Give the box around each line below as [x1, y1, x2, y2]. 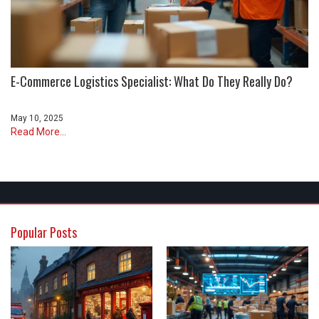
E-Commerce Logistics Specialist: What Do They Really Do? [11, 71, 293, 90]
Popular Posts [11, 222, 77, 241]
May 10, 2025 [11, 113, 63, 123]
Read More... [11, 125, 66, 137]
